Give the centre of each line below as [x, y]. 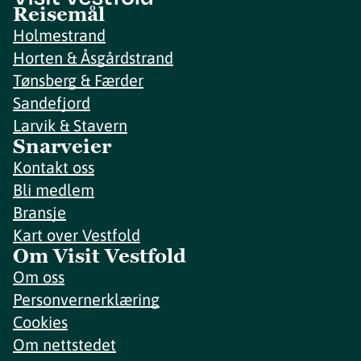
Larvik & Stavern [70, 125]
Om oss [39, 276]
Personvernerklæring [86, 299]
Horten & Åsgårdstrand [93, 57]
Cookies [40, 322]
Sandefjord [52, 102]
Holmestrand [59, 35]
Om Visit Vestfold [100, 255]
